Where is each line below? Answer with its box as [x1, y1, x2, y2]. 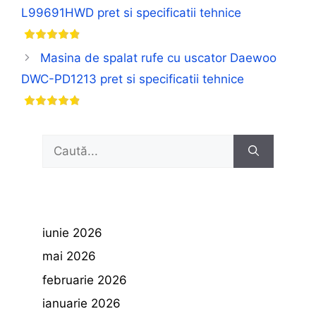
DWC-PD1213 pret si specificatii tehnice [21, 71, 244, 86]
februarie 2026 [42, 272, 127, 287]
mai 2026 [42, 249, 96, 263]
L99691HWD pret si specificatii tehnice [21, 5, 241, 20]
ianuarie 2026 [42, 296, 121, 310]
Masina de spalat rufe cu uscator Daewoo [40, 50, 277, 65]
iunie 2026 [42, 225, 102, 240]
